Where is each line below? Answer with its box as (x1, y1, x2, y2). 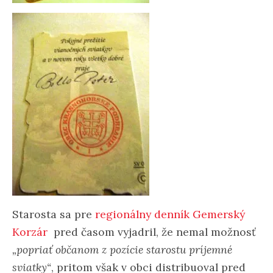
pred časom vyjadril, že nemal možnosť (51, 224, 256, 239)
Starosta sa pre (12, 207, 95, 221)
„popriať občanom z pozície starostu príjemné (12, 242, 232, 257)
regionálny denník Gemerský (95, 207, 245, 221)
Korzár (12, 224, 51, 239)
